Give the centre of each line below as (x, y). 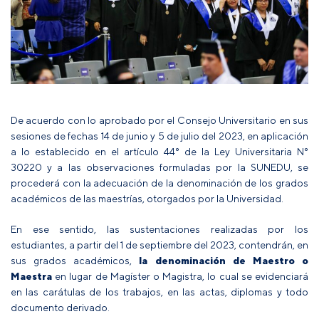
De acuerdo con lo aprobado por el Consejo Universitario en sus (159, 120)
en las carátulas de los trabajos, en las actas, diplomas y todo (159, 291)
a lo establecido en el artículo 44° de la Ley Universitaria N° (159, 151)
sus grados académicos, (75, 260)
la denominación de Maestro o (224, 260)
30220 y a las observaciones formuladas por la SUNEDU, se (159, 167)
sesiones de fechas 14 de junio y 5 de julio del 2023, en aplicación (159, 135)
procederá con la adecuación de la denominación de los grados (159, 182)
